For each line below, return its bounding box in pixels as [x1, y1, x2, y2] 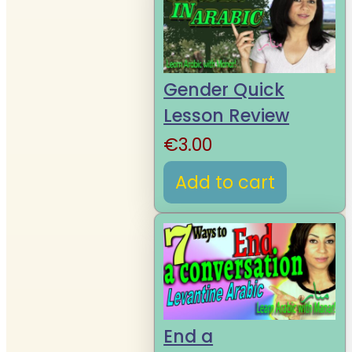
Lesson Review [163, 104, 290, 129]
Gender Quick [163, 78, 285, 103]
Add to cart [175, 170, 276, 195]
